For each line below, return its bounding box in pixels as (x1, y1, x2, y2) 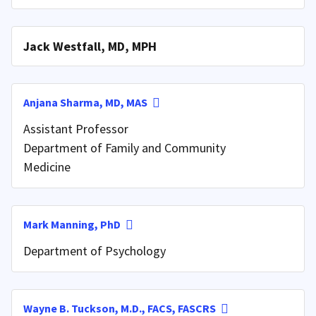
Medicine (23, 158, 71, 175)
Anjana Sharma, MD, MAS (23, 95, 147, 109)
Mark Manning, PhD (23, 217, 121, 231)
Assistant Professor (23, 120, 128, 137)
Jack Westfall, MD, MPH (23, 37, 157, 54)
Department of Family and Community (23, 139, 226, 156)
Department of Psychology (23, 242, 166, 259)
